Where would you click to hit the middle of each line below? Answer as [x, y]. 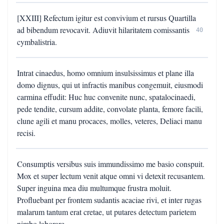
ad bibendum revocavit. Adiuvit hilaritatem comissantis [103, 30]
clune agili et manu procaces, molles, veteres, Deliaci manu [109, 121]
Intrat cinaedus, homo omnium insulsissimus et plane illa [105, 73]
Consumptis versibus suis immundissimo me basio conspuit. [111, 164]
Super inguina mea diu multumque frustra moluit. [94, 188]
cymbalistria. [37, 42]
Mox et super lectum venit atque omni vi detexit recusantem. [111, 176]
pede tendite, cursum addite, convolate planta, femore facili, [110, 109]
